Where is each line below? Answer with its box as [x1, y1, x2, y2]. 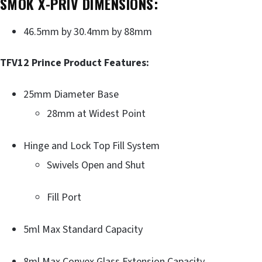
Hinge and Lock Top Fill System [23, 138, 160, 153]
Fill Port [47, 189, 81, 205]
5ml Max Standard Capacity [23, 222, 143, 237]
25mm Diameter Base [23, 87, 119, 102]
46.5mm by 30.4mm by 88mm [23, 24, 152, 39]
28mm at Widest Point [47, 106, 146, 121]
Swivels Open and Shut [47, 157, 145, 173]
